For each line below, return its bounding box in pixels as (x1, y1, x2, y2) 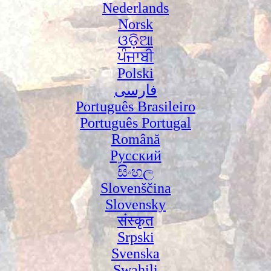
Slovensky (105, 196, 166, 212)
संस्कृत (117, 212, 154, 229)
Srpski (117, 229, 154, 245)
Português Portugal (80, 114, 191, 131)
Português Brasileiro (76, 98, 195, 114)
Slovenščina (100, 180, 171, 196)
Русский (109, 147, 162, 163)
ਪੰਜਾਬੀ (117, 48, 154, 65)
